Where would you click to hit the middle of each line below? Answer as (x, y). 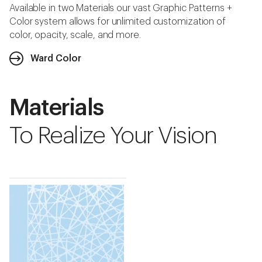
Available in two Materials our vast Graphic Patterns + (121, 8)
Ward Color (56, 59)
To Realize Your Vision (113, 136)
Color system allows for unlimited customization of (118, 22)
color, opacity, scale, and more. (75, 35)
